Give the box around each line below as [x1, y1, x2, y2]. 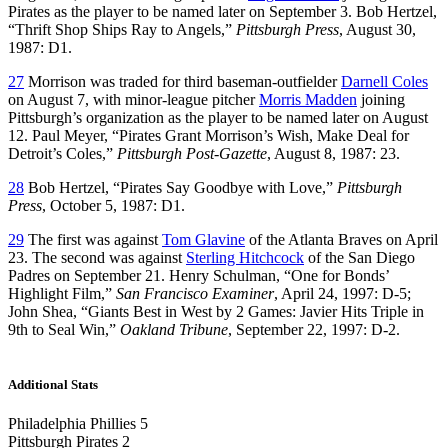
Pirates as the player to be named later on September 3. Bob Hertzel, [8, 2, 437, 20]
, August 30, [339, 20, 416, 38]
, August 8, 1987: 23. [267, 144, 400, 162]
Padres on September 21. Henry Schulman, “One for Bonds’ [8, 266, 389, 284]
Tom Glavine [162, 230, 245, 248]
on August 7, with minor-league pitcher [8, 90, 259, 108]
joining [357, 90, 405, 108]
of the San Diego [304, 248, 415, 266]
